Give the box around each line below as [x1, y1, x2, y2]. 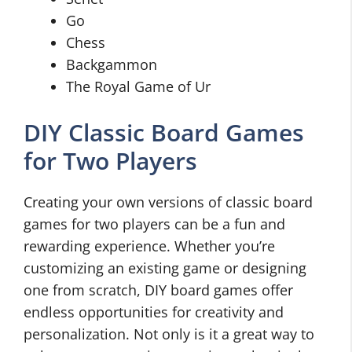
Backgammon [66, 55, 157, 74]
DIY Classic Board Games [24, 116, 304, 148]
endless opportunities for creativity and [24, 302, 284, 321]
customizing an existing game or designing [24, 258, 306, 277]
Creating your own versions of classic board [24, 192, 313, 211]
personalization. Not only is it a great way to [24, 324, 314, 343]
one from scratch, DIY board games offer [24, 280, 293, 299]
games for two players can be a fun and [24, 214, 285, 233]
